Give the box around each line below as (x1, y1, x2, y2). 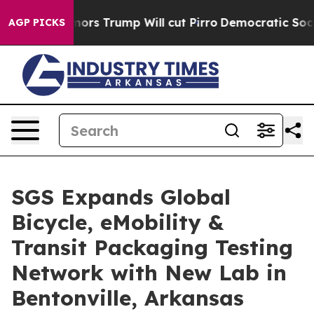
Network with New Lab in (11, 259, 287, 286)
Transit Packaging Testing (11, 234, 293, 261)
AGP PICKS (8, 16, 65, 29)
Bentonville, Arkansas (11, 285, 244, 311)
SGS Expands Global (11, 184, 231, 210)
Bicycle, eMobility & (11, 209, 224, 235)
